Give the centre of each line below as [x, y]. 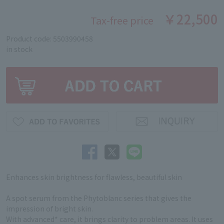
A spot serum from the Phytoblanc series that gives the [99, 198]
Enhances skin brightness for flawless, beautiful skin [94, 177]
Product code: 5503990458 [49, 38]
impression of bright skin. [49, 209]
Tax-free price [122, 20]
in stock [19, 49]
